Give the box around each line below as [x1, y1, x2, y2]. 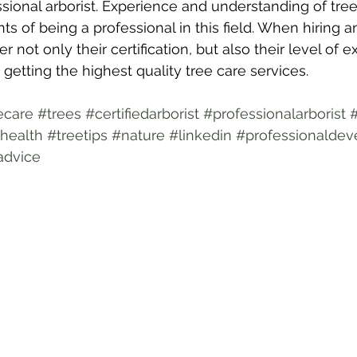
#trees [37, 105, 81, 122]
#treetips [47, 127, 108, 143]
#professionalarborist [203, 105, 346, 122]
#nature [112, 127, 165, 143]
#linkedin [169, 127, 232, 143]
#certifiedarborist [85, 105, 199, 122]
